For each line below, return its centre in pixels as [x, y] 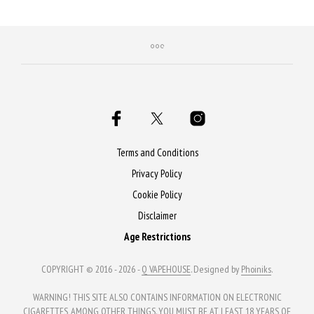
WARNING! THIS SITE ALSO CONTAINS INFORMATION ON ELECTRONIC [157, 297]
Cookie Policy [157, 194]
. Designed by [216, 269]
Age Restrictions [157, 236]
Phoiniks [256, 269]
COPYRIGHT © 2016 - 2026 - [91, 269]
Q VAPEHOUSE [166, 269]
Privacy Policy [157, 173]
